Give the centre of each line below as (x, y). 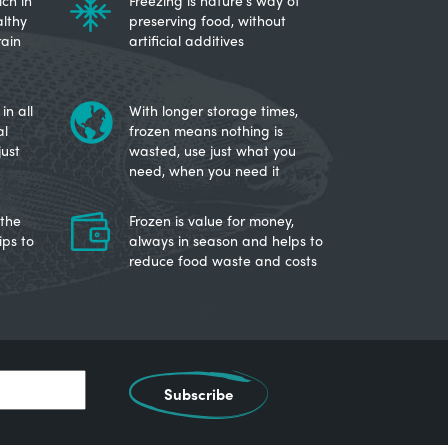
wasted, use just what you (212, 150)
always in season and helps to (225, 240)
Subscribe (198, 394)
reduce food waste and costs (222, 260)
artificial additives (186, 40)
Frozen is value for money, (211, 220)
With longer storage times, (213, 110)
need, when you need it (204, 170)
